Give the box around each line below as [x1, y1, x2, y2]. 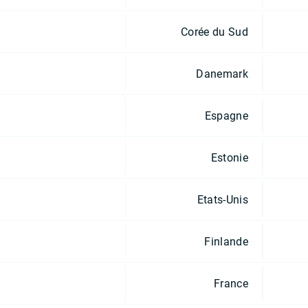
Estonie [210, 151, 248, 164]
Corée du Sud [181, 25, 248, 38]
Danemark [196, 67, 248, 80]
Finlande [204, 234, 248, 248]
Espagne [204, 109, 248, 122]
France [214, 276, 248, 290]
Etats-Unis [197, 192, 248, 206]
